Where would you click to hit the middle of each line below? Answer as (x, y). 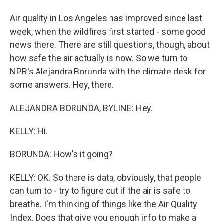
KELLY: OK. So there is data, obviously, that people (106, 177)
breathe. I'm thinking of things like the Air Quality (104, 204)
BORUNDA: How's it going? (61, 154)
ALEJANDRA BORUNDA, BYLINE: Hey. (81, 108)
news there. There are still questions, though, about (110, 45)
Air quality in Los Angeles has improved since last (106, 18)
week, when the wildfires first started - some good (108, 31)
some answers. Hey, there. (62, 85)
